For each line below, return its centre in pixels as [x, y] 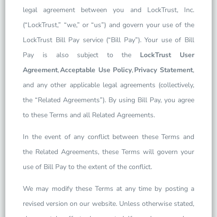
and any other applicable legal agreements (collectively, [108, 85]
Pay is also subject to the [82, 55]
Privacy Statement [163, 70]
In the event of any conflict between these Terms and [108, 137]
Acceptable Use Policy [96, 70]
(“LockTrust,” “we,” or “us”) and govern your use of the [108, 25]
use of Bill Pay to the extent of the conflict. [88, 167]
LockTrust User [167, 55]
